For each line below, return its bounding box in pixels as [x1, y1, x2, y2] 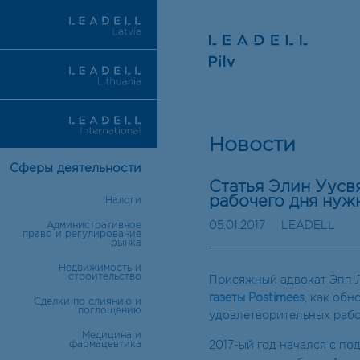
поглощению [77, 306, 141, 316]
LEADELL [281, 221, 335, 231]
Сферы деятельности [10, 163, 141, 174]
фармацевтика [68, 340, 141, 350]
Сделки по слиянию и [33, 297, 141, 307]
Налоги [104, 196, 141, 206]
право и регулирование [22, 230, 141, 239]
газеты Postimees [209, 293, 305, 303]
